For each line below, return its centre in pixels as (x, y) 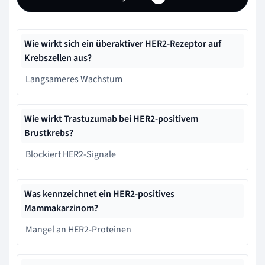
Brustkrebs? (49, 133)
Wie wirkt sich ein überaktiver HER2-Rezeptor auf (123, 43)
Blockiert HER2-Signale (71, 154)
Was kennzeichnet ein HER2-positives (99, 194)
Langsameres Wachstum (74, 79)
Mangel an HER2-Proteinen (78, 229)
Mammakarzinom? (61, 208)
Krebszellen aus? (58, 58)
